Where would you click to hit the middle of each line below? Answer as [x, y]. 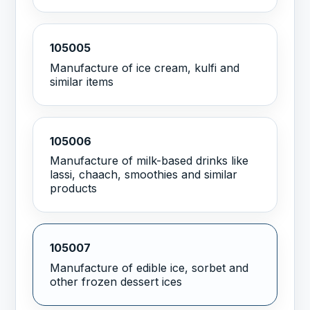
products [74, 189]
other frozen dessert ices [116, 282]
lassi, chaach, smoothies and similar [144, 175]
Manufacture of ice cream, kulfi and [145, 67]
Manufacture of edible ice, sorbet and [149, 268]
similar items [82, 81]
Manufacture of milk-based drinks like [149, 161]
